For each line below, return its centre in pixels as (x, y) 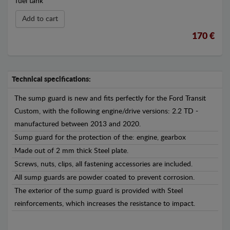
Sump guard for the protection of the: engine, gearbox (100, 137)
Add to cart (40, 19)
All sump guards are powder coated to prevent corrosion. (104, 177)
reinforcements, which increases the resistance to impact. (105, 204)
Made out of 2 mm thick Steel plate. (71, 151)
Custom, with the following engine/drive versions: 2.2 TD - (106, 111)
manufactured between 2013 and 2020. (78, 124)
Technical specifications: (51, 79)
